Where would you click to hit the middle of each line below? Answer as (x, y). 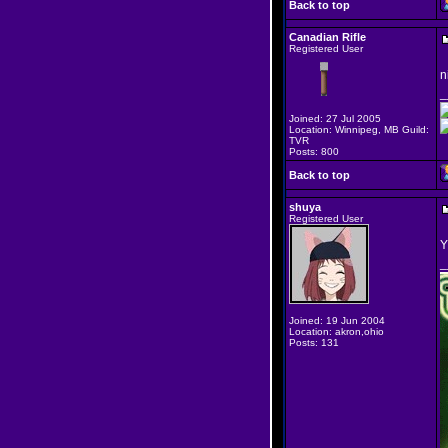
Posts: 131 (314, 342)
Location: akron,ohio (336, 331)
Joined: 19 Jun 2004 (337, 320)
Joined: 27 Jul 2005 (335, 118)
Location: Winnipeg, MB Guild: (359, 129)
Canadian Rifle (327, 37)
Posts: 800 (314, 151)
